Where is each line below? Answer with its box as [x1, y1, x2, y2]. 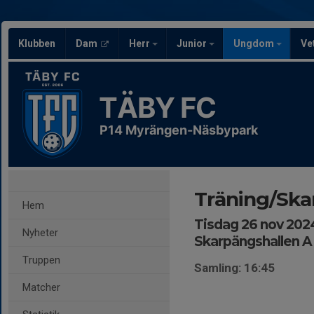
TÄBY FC [99, 90, 216, 125]
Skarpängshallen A [194, 233, 312, 250]
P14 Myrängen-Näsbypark [100, 123, 258, 137]
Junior [177, 38, 209, 49]
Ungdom [233, 38, 276, 49]
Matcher [22, 281, 60, 294]
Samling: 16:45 [194, 261, 275, 275]
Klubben [18, 38, 55, 49]
